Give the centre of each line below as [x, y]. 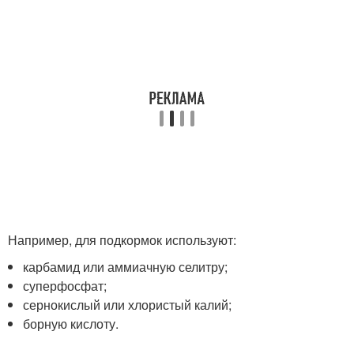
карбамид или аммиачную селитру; [126, 267]
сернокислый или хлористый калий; [128, 305]
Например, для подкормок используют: [122, 240]
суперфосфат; [65, 286]
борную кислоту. [71, 324]
